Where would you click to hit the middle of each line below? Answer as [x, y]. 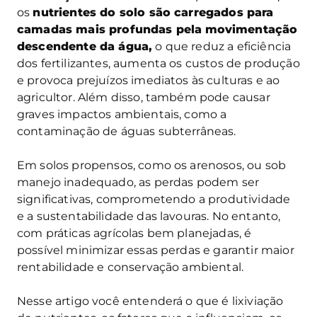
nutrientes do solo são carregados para [153, 12]
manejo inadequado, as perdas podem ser [138, 182]
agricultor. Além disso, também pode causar [144, 97]
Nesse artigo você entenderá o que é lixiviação [150, 301]
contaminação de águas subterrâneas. [127, 131]
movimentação [251, 29]
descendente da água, [85, 46]
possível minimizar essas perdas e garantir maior [156, 250]
